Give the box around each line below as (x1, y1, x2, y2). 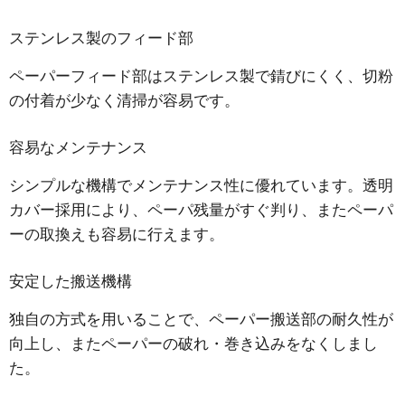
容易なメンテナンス (9, 139, 147, 157)
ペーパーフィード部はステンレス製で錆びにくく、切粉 (9, 68, 393, 86)
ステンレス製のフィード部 (9, 30, 193, 48)
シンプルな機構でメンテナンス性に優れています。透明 (9, 177, 393, 195)
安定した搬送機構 (9, 273, 132, 291)
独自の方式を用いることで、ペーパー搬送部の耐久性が (9, 311, 393, 329)
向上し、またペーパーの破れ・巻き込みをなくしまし (9, 335, 378, 353)
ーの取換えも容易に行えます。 (9, 226, 224, 244)
